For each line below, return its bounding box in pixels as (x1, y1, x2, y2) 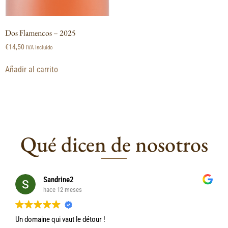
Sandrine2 (43, 175, 74, 184)
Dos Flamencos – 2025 (5, 27, 76, 39)
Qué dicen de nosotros (20, 130, 208, 159)
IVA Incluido (26, 44, 53, 51)
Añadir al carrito (5, 65, 58, 75)
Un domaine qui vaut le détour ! (15, 215, 105, 224)
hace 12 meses (43, 185, 82, 193)
